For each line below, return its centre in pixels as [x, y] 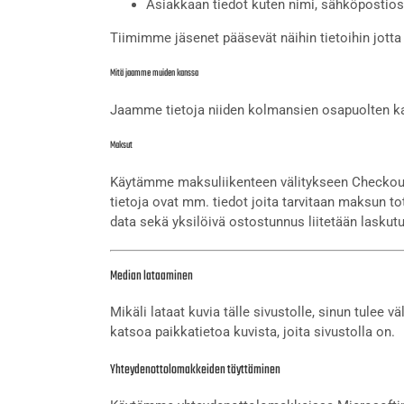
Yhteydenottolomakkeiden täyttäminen [195, 370]
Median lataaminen [151, 276]
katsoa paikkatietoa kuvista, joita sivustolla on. [252, 331]
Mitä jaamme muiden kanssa [154, 73]
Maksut [121, 145]
